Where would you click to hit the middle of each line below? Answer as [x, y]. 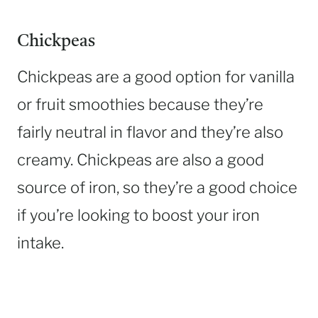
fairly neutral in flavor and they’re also [150, 132]
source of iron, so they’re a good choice [157, 188]
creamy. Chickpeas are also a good [141, 160]
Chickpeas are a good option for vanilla [156, 77]
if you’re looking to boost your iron [138, 215]
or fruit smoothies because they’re [140, 105]
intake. [40, 243]
